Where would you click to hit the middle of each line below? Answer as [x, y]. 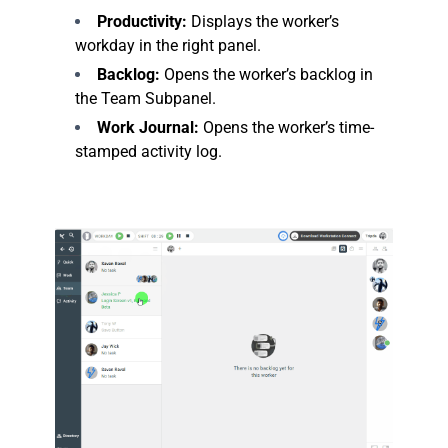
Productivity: [142, 21]
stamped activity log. [148, 151]
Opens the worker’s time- [286, 127]
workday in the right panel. [168, 45]
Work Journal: [148, 127]
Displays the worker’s [263, 21]
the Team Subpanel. [145, 98]
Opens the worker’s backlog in [266, 74]
